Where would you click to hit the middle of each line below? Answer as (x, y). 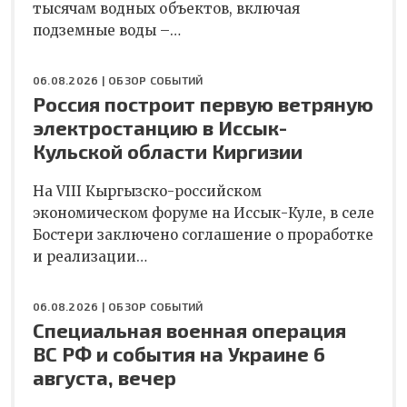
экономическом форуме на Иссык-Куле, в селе (203, 213)
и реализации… (90, 256)
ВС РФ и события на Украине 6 (179, 353)
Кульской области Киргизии (168, 150)
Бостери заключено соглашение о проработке (203, 234)
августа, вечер (104, 377)
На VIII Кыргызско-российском (147, 191)
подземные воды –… (107, 30)
